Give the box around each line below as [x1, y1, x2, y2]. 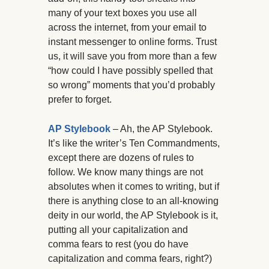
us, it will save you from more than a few [48, 51, 217, 62]
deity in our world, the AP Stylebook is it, [48, 210, 218, 221]
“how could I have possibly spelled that [48, 65, 213, 76]
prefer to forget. [48, 94, 112, 105]
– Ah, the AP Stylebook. [110, 124, 213, 134]
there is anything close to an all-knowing [48, 196, 219, 207]
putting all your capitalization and [48, 225, 188, 235]
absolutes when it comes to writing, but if [48, 181, 219, 192]
